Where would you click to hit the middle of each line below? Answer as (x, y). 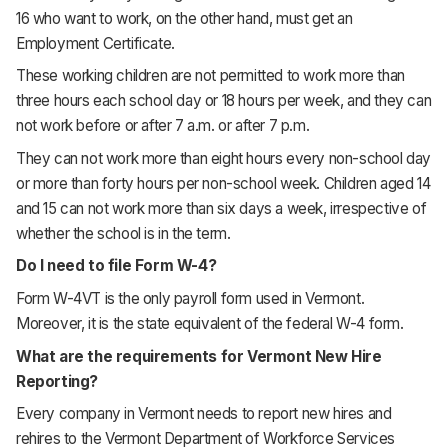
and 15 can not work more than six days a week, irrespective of (221, 208)
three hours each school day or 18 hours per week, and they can (224, 101)
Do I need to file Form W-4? (116, 266)
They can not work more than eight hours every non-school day (224, 158)
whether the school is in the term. (123, 233)
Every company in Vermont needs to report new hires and (204, 414)
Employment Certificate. (95, 43)
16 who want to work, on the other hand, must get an (184, 18)
